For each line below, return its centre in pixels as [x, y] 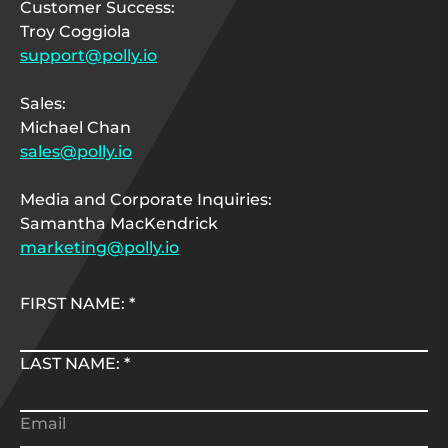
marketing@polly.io [99, 247]
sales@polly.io [76, 151]
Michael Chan [75, 127]
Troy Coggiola [75, 31]
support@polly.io [88, 55]
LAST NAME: [72, 363]
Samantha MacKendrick [119, 223]
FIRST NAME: [74, 303]
